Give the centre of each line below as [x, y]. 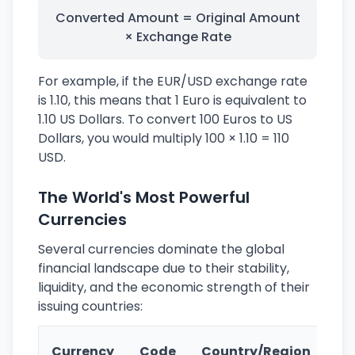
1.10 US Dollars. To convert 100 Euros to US [165, 119]
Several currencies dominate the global [161, 249]
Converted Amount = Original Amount [177, 18]
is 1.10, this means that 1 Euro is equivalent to [172, 100]
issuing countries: [90, 306]
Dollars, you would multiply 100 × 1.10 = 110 [164, 138]
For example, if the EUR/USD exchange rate [173, 81]
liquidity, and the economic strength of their [174, 287]
